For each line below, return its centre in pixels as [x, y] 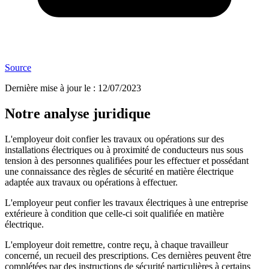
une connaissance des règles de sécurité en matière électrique [119, 172]
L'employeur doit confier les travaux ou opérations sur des [114, 139]
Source [18, 68]
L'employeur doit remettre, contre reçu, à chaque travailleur [116, 245]
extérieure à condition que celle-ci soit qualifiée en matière [114, 214]
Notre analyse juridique [78, 114]
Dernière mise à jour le [48, 88]
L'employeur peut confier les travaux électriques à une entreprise [126, 203]
